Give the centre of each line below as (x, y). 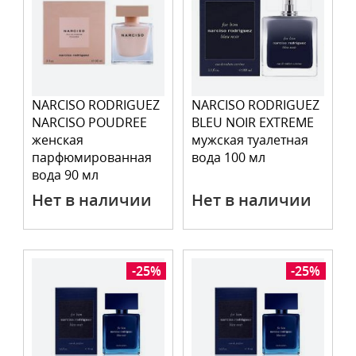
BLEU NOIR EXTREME (253, 122)
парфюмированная (92, 157)
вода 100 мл (228, 157)
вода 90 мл (66, 175)
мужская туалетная (250, 140)
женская (58, 140)
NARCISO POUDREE (90, 122)
